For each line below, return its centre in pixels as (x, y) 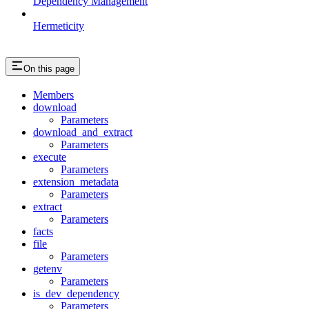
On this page (49, 68)
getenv (48, 269)
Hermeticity (59, 26)
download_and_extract (83, 132)
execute (50, 157)
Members (53, 95)
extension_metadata (76, 182)
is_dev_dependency (76, 294)
